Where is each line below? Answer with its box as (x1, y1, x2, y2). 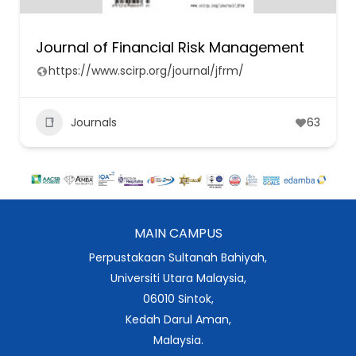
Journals (71, 114, 117, 130)
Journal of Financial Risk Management (36, 37, 304, 57)
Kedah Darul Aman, (125, 311, 231, 327)
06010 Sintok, (142, 290, 214, 307)
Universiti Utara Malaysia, (110, 269, 246, 286)
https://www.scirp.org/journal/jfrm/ (48, 63, 244, 79)
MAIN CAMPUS (133, 223, 222, 242)
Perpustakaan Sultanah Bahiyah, (89, 249, 267, 265)
